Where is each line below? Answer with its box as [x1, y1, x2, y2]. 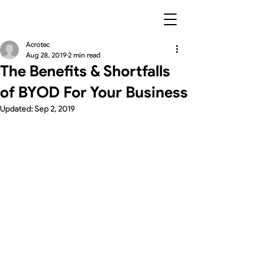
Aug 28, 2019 [26, 50, 67, 59]
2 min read [68, 50, 100, 59]
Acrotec [26, 40, 50, 49]
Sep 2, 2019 [35, 104, 75, 114]
